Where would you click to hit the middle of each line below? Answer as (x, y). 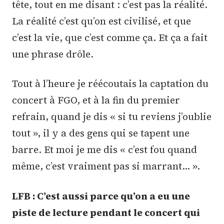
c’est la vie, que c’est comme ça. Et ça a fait (110, 37)
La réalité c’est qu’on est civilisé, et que (101, 21)
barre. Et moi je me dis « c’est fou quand (104, 150)
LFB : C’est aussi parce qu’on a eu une (101, 196)
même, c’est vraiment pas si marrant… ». (106, 166)
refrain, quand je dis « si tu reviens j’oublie (112, 117)
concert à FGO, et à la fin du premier (96, 100)
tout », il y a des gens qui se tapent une (101, 133)
